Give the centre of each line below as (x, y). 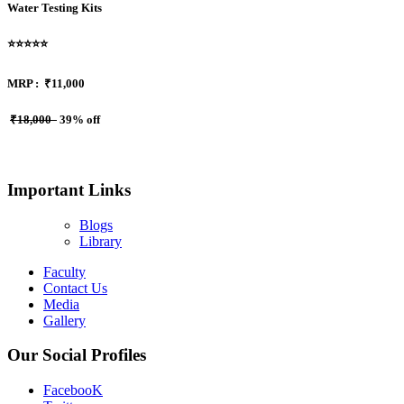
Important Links (69, 190)
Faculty (64, 271)
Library (101, 241)
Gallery (64, 320)
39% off (78, 120)
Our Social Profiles (77, 355)
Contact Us (75, 288)
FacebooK (73, 390)
